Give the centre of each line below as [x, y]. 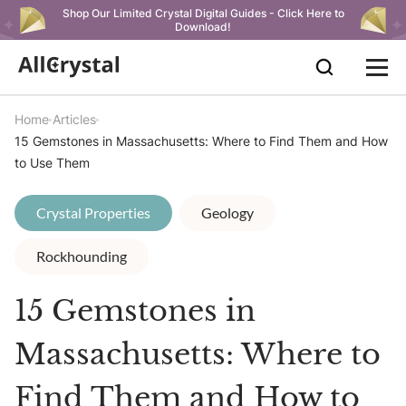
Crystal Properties [93, 213]
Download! [203, 27]
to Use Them [52, 163]
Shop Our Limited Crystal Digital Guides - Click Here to [203, 13]
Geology [227, 213]
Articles [74, 119]
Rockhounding [82, 256]
